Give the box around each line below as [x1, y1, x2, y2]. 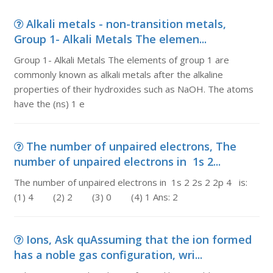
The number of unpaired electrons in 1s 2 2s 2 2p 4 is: [13, 176, 247, 188]
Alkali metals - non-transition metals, [26, 16, 226, 31]
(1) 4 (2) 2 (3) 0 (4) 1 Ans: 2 [13, 191, 178, 203]
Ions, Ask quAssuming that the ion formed [26, 232, 252, 247]
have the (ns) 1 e [13, 97, 85, 110]
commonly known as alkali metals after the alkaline [13, 68, 223, 80]
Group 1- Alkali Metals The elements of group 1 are [13, 54, 229, 66]
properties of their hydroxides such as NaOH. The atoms [13, 83, 253, 95]
